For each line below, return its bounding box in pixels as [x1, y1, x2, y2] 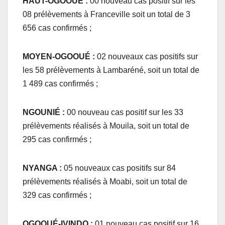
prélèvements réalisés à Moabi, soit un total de [23, 177, 187, 186]
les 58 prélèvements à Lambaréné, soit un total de [23, 66, 199, 75]
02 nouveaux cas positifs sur [97, 52, 198, 61]
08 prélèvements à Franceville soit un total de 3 [23, 10, 190, 19]
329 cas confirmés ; [23, 191, 91, 200]
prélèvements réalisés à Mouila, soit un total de [23, 122, 189, 131]
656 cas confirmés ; [23, 24, 91, 33]
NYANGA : [23, 164, 64, 173]
